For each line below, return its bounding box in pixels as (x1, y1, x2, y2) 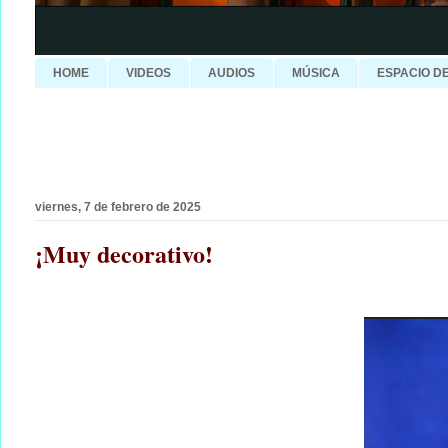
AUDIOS (208, 66, 255, 81)
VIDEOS (126, 66, 171, 81)
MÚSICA (292, 66, 340, 81)
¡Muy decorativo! (35, 236, 213, 272)
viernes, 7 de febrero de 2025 (35, 200, 201, 215)
